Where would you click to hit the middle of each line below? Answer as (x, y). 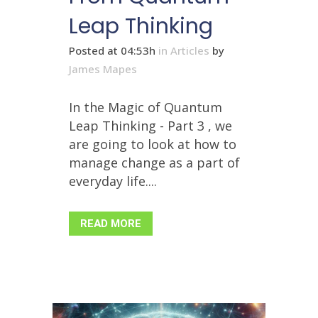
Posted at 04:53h (112, 51)
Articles (190, 51)
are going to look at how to (153, 144)
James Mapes (103, 69)
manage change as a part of (154, 163)
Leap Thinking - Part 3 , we (150, 126)
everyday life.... (113, 181)
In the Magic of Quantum (146, 108)
